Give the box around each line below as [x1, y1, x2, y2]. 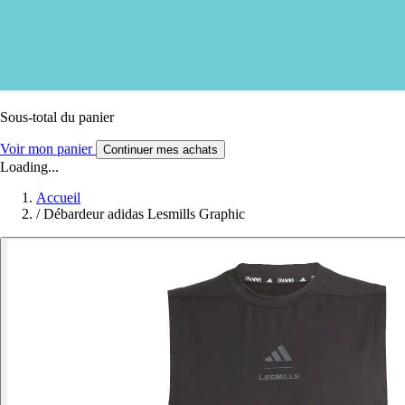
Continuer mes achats [103, 142, 218, 156]
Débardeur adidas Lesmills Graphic [43, 205, 245, 221]
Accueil [36, 189, 80, 205]
